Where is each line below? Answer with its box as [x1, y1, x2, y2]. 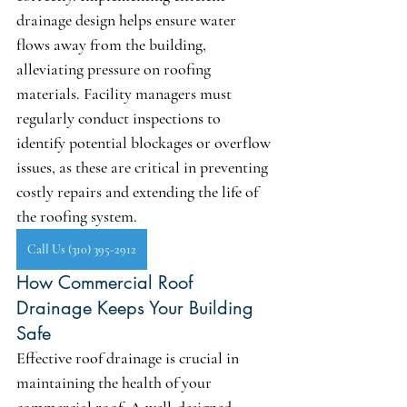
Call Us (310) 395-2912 [27, 242, 136, 257]
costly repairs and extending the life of [16, 182, 262, 202]
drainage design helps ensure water [16, 10, 240, 30]
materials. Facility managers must [16, 84, 235, 104]
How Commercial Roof [16, 271, 198, 294]
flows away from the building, [16, 35, 210, 55]
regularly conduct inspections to [16, 108, 224, 128]
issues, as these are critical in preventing [16, 157, 272, 177]
